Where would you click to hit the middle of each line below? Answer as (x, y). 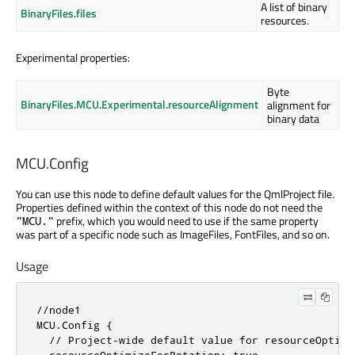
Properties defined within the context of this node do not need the (169, 207)
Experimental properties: (73, 57)
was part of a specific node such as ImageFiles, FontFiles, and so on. (173, 234)
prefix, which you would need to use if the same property (186, 220)
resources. (285, 20)
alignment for (299, 105)
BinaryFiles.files (59, 13)
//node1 (59, 310)
